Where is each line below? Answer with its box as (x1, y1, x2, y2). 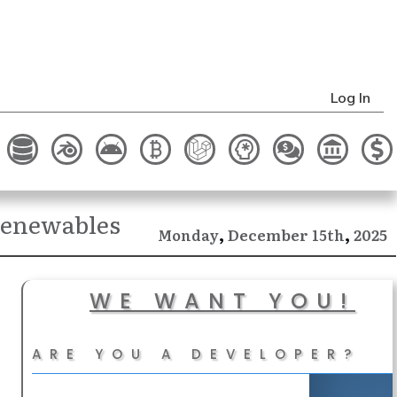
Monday (158, 224, 219, 246)
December (228, 223, 308, 246)
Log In (331, 89, 370, 107)
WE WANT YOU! (90, 286, 355, 316)
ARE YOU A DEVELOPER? (32, 345, 360, 364)
